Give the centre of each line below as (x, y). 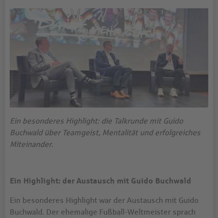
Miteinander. (32, 144)
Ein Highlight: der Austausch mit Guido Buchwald (100, 181)
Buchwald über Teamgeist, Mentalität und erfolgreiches (105, 133)
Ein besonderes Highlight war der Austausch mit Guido (104, 200)
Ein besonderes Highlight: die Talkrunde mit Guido (96, 121)
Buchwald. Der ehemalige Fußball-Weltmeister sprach (103, 212)
